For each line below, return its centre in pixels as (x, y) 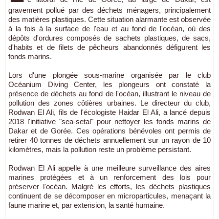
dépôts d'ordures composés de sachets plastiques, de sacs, (109, 38)
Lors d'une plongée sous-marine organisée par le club (109, 75)
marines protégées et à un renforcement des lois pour (109, 177)
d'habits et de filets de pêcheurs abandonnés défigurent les (109, 47)
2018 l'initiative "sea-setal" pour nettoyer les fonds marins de (109, 121)
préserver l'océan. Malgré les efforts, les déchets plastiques (109, 186)
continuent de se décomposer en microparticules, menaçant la (109, 196)
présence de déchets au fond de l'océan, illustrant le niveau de (109, 93)
